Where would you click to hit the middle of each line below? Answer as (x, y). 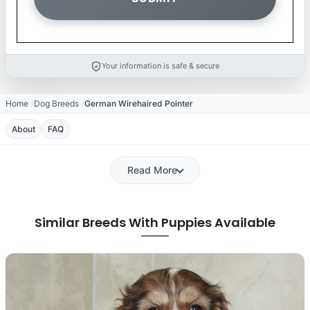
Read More (152, 170)
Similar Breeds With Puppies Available (155, 222)
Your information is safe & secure (161, 66)
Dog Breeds (56, 103)
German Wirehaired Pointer (139, 103)
